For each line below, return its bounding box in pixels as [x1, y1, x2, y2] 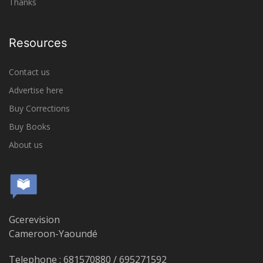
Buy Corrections [9, 103, 70, 114]
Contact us [9, 66, 50, 77]
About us [9, 139, 43, 150]
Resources [9, 36, 67, 50]
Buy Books [9, 121, 50, 132]
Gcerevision [9, 213, 60, 226]
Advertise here [9, 85, 63, 96]
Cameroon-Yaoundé [9, 227, 97, 240]
